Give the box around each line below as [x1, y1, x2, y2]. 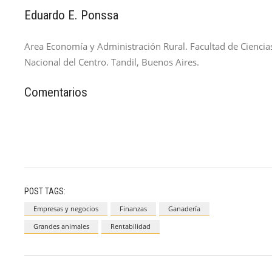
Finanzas [120, 204, 147, 213]
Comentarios [24, 85, 87, 100]
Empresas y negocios [33, 204, 98, 213]
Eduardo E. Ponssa [24, 8, 118, 23]
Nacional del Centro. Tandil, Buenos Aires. [24, 56, 199, 69]
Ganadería [168, 204, 200, 213]
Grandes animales [33, 221, 89, 231]
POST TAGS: [24, 186, 66, 197]
